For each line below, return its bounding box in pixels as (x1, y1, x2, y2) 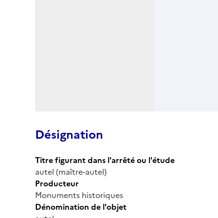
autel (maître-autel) (35, 165, 107, 178)
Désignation (35, 126, 103, 144)
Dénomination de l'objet (35, 200, 127, 213)
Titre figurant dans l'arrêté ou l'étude (35, 154, 175, 166)
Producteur (35, 177, 79, 189)
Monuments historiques (35, 189, 123, 201)
